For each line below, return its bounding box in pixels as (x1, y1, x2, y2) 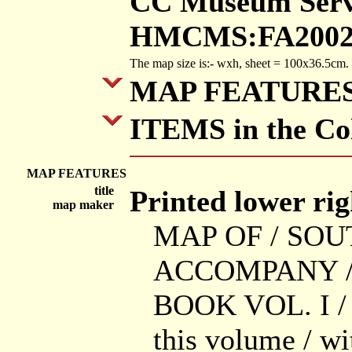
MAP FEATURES (27, 167, 126, 180)
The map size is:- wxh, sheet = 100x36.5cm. (130, 57, 349, 70)
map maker (53, 198, 126, 211)
